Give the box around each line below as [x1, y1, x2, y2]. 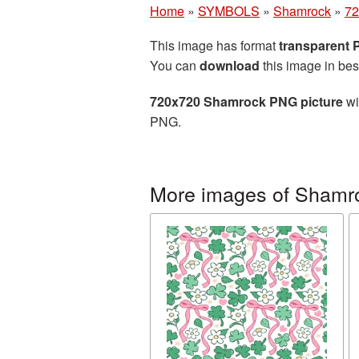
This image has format [150, 36, 279, 54]
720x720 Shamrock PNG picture [150, 92, 343, 111]
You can [150, 56, 200, 75]
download [200, 56, 260, 75]
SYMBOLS [198, 2, 260, 20]
